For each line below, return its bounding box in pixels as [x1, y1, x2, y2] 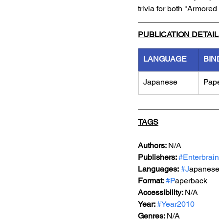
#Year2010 [157, 199, 195, 209]
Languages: [138, 164, 179, 174]
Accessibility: [138, 188, 185, 197]
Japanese [143, 77, 177, 87]
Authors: [138, 141, 168, 150]
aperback [175, 176, 207, 185]
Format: [138, 176, 166, 185]
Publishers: [138, 153, 178, 162]
